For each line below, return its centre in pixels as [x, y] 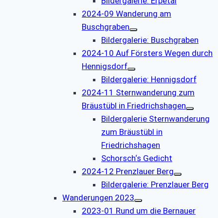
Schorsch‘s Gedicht [137, 158]
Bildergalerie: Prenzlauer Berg [155, 184]
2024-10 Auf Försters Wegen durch [147, 53]
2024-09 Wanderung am [127, 13]
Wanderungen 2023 [98, 197]
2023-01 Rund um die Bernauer [139, 210]
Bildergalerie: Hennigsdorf [149, 79]
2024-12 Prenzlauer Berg [128, 171]
